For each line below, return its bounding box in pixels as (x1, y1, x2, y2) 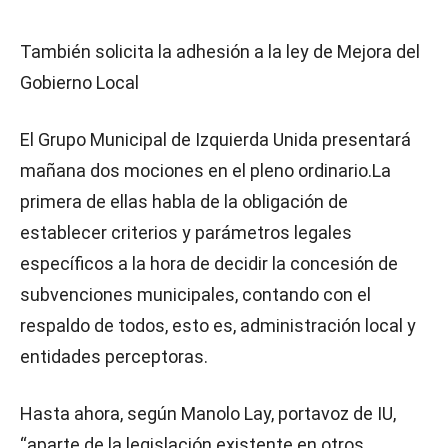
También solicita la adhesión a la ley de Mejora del (20, 41, 420, 62)
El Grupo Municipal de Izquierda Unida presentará (20, 129, 411, 150)
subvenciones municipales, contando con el (20, 284, 371, 305)
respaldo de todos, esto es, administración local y (20, 315, 416, 336)
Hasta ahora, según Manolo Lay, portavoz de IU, (20, 403, 396, 424)
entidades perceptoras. (20, 346, 212, 367)
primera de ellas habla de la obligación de (20, 191, 348, 212)
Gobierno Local (20, 72, 139, 93)
